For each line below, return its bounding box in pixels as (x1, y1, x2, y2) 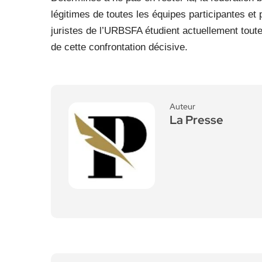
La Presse (170, 112, 223, 127)
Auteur (170, 101, 195, 112)
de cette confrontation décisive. (51, 42, 188, 53)
